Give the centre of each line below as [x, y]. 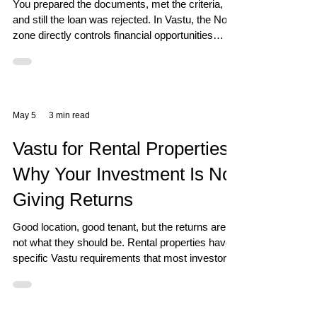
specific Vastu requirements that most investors [122, 258]
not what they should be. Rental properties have [122, 242]
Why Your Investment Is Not [125, 174]
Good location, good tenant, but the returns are [119, 227]
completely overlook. [60, 273]
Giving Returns [73, 200]
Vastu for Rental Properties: [123, 149]
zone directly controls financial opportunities [113, 35]
